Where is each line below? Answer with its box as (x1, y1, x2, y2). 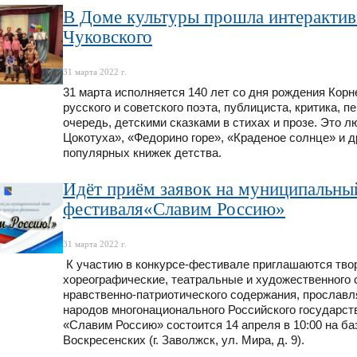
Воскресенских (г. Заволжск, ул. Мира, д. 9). (63, 333, 304, 347)
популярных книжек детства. (63, 146, 225, 159)
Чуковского (63, 27, 152, 48)
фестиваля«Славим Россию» (63, 198, 285, 219)
